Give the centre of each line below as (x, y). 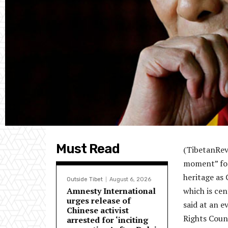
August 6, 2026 (130, 180)
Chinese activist (98, 210)
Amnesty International (111, 191)
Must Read (88, 149)
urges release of (99, 201)
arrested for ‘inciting (107, 220)
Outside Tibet (85, 180)
